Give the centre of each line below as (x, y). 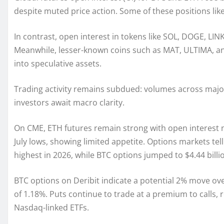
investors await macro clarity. (69, 103)
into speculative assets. (58, 64)
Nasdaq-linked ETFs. (51, 208)
